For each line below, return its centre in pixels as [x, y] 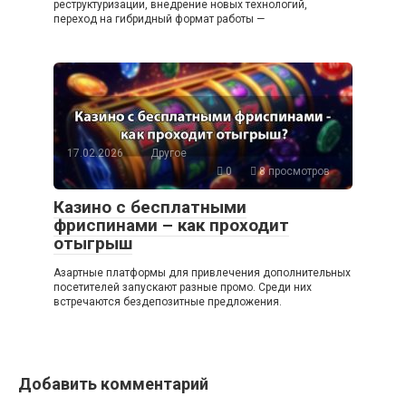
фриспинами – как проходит [171, 225]
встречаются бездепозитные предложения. [168, 301]
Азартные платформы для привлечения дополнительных [202, 272]
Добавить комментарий [113, 383]
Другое [169, 153]
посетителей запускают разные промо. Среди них [183, 287]
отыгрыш [93, 243]
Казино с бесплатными [150, 207]
